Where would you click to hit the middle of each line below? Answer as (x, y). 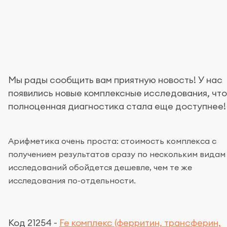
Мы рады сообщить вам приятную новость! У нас (115, 80)
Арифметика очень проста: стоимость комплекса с (112, 141)
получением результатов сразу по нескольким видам (117, 154)
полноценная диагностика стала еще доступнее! (117, 106)
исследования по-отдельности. (72, 180)
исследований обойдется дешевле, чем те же (100, 167)
